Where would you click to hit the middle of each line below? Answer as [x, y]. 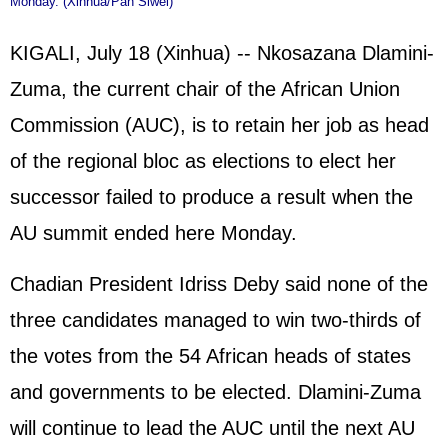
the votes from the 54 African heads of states [210, 356]
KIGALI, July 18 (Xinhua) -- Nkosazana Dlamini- [222, 53]
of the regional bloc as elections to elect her [203, 161]
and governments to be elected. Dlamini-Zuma [215, 392]
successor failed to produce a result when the [211, 197]
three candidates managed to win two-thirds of [215, 320]
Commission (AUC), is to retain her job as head [219, 125]
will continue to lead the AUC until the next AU [212, 428]
